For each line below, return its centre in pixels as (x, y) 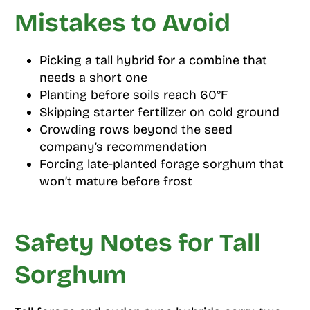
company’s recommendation (123, 147)
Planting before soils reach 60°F (133, 95)
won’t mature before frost (116, 182)
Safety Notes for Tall (137, 244)
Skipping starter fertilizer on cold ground (159, 112)
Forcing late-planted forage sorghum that (161, 164)
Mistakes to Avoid (122, 24)
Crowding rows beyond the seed (136, 130)
